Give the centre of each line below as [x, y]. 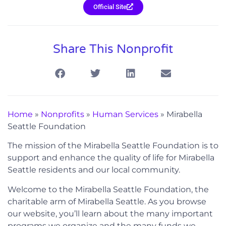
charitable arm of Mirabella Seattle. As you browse [107, 201]
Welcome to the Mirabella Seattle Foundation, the [108, 189]
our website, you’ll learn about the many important [110, 213]
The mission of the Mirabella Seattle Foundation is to [113, 146]
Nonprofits [63, 114]
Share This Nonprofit [113, 49]
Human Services [125, 114]
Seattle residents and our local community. [94, 170]
